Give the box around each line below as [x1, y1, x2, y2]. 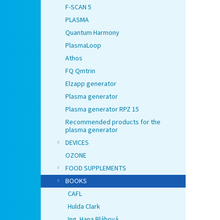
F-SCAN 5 [65, 2, 91, 13]
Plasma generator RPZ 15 [65, 105, 139, 115]
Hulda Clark [68, 202, 100, 212]
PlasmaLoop [65, 41, 101, 51]
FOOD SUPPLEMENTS [65, 164, 126, 174]
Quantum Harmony [65, 28, 119, 38]
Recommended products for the [65, 117, 161, 128]
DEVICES [65, 138, 89, 148]
